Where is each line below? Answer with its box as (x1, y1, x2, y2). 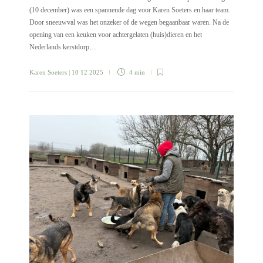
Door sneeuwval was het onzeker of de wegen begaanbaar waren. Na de (29, 18, 229, 27)
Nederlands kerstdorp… (29, 43, 96, 52)
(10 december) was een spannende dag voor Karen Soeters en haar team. (29, 6, 230, 15)
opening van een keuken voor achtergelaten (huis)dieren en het (29, 31, 202, 39)
